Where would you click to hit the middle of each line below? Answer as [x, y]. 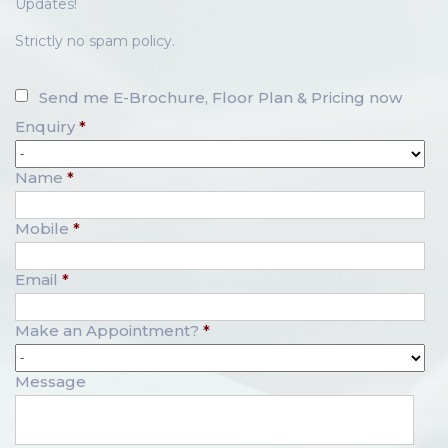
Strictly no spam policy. [95, 41]
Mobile [42, 229]
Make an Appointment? [107, 331]
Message [50, 382]
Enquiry [45, 127]
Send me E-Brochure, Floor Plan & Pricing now [220, 98]
